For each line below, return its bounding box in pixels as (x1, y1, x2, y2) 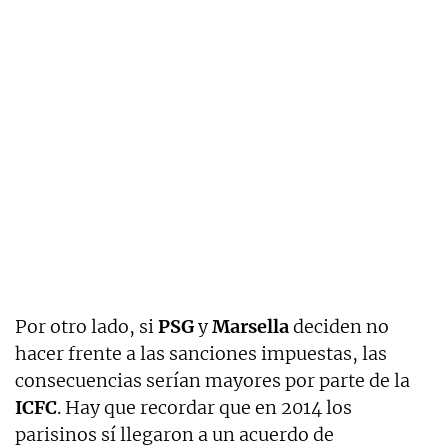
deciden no (289, 314, 389, 338)
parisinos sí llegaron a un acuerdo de (15, 422, 334, 446)
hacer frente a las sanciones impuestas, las (15, 341, 387, 365)
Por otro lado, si (15, 314, 158, 338)
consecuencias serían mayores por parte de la (15, 368, 410, 392)
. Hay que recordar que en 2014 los (57, 395, 352, 419)
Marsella (212, 314, 289, 338)
